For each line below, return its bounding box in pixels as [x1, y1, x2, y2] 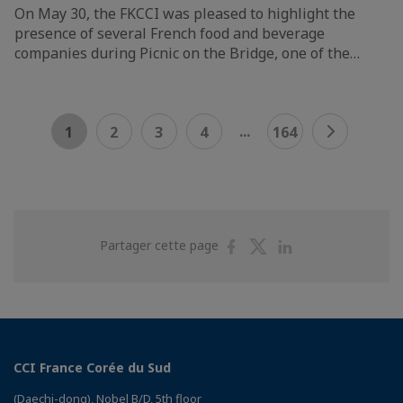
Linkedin [302, 271, 350, 289]
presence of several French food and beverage [14, 22, 325, 43]
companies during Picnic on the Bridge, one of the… [14, 42, 360, 63]
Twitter [275, 271, 318, 289]
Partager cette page [100, 236, 222, 254]
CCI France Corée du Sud [13, 358, 171, 376]
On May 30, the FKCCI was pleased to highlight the [14, 3, 355, 23]
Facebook [248, 271, 306, 289]
